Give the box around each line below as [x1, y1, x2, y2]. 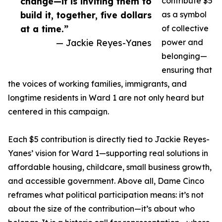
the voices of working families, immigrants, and [8, 79, 187, 89]
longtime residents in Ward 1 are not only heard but [8, 93, 204, 103]
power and [162, 37, 203, 48]
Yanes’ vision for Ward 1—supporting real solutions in [8, 148, 208, 159]
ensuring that [162, 65, 212, 75]
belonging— [162, 51, 207, 61]
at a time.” [20, 23, 68, 35]
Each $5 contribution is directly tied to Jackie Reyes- [8, 134, 210, 145]
